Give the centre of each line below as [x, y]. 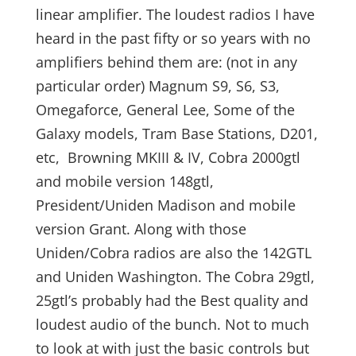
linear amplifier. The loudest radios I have [175, 14]
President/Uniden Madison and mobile [165, 205]
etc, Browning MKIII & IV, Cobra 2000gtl [168, 157]
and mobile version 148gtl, [124, 181]
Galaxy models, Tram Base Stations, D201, [176, 133]
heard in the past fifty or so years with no [173, 38]
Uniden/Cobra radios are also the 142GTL [173, 253]
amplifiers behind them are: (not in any [166, 62]
